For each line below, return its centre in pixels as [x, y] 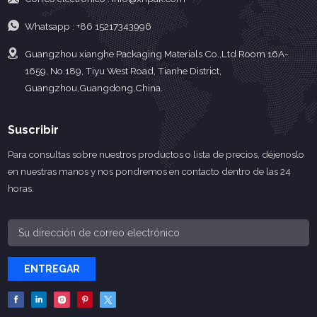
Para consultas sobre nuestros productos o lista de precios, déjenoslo [156, 155]
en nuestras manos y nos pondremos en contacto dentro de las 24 [150, 172]
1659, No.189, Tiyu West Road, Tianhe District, [123, 71]
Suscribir [34, 129]
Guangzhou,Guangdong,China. [93, 88]
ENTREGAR [52, 269]
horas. [21, 189]
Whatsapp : [50, 27]
